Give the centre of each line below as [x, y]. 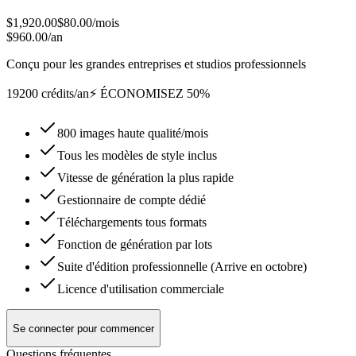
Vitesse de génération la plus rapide [145, 178]
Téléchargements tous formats [132, 222]
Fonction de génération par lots [135, 245]
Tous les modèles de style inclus [137, 156]
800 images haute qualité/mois [133, 133]
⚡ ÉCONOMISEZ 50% [149, 94]
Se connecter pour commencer [83, 328]
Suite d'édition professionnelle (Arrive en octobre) [182, 267]
